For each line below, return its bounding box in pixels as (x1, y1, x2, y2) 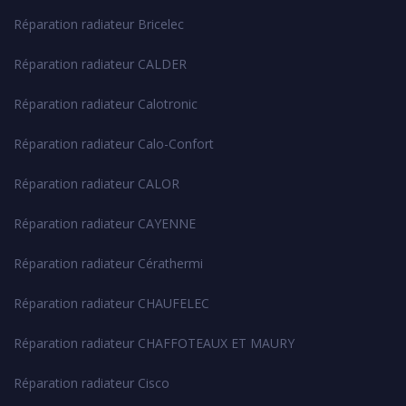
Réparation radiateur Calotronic (14, 94, 198, 112)
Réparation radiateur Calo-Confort (14, 134, 214, 152)
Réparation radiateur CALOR (14, 174, 179, 192)
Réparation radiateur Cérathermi (14, 254, 203, 272)
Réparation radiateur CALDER (14, 54, 187, 72)
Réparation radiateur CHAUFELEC (14, 294, 209, 312)
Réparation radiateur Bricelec (14, 14, 184, 33)
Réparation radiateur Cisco (14, 373, 169, 391)
